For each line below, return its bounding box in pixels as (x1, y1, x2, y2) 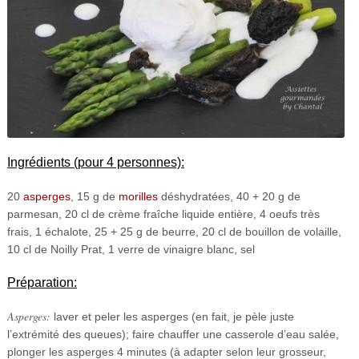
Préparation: (6, 275, 77, 289)
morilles (118, 189, 158, 203)
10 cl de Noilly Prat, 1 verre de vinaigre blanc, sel (6, 242, 255, 256)
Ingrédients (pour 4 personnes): (6, 155, 184, 169)
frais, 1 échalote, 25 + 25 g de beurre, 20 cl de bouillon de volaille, (6, 224, 341, 238)
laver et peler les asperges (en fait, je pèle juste (50, 309, 294, 323)
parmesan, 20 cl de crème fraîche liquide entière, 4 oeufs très (6, 207, 320, 220)
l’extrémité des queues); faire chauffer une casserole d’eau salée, (6, 327, 339, 341)
